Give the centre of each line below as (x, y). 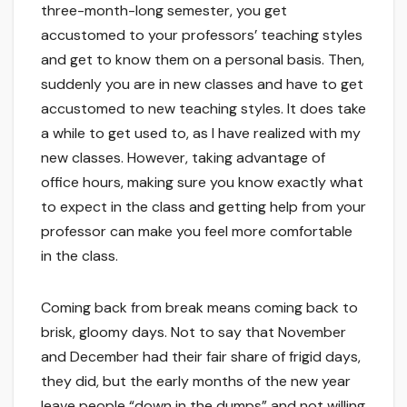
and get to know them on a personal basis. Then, (203, 60)
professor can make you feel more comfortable (197, 232)
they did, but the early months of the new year (196, 382)
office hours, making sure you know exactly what (202, 183)
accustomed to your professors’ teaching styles (202, 35)
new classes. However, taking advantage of (183, 158)
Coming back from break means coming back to (199, 308)
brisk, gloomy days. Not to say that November (194, 333)
